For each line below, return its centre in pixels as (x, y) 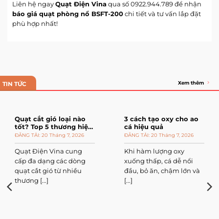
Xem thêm (191, 83)
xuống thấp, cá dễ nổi (159, 161)
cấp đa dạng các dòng (50, 161)
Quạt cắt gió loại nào (50, 119)
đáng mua (32, 135)
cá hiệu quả (144, 127)
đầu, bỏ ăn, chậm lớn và (162, 171)
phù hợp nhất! (35, 24)
